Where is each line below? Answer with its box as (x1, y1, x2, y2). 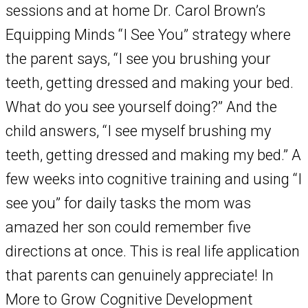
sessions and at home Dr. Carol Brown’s (5, 2, 265, 20)
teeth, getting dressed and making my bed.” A (5, 146, 301, 164)
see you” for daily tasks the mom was (5, 195, 251, 212)
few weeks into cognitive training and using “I (5, 170, 302, 188)
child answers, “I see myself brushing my (5, 122, 271, 140)
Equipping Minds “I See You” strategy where (5, 26, 291, 44)
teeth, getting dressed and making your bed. (5, 74, 294, 92)
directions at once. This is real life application (5, 243, 300, 261)
